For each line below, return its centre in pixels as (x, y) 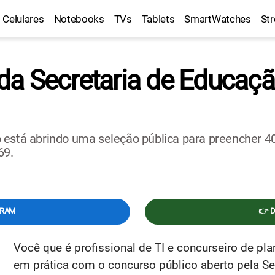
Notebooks (79, 19)
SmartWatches (218, 19)
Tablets (158, 19)
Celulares (23, 19)
